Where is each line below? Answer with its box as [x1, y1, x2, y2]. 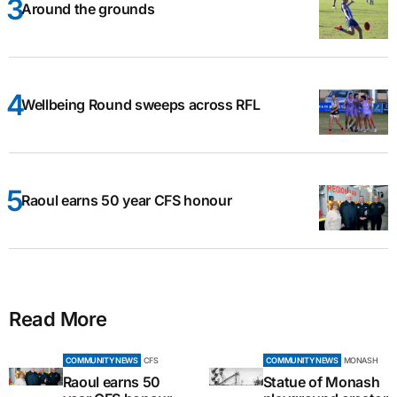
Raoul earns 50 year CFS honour [21, 191, 232, 209]
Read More [9, 307, 108, 331]
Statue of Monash [262, 372, 380, 391]
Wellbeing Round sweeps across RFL [21, 95, 261, 113]
